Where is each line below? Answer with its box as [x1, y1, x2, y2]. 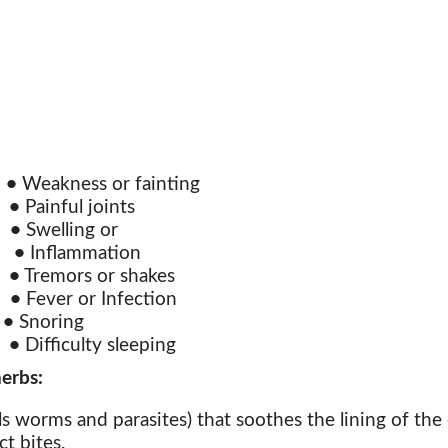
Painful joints [20, 197, 135, 217]
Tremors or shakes [20, 266, 175, 286]
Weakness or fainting [17, 174, 200, 194]
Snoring [14, 312, 84, 332]
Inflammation [25, 243, 141, 263]
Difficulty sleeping [20, 335, 176, 355]
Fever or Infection [21, 289, 177, 309]
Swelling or [21, 220, 118, 240]
